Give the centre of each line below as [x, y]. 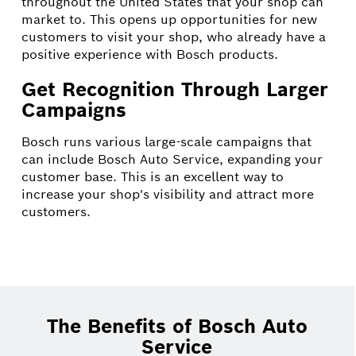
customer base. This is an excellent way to [152, 176]
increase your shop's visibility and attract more [167, 194]
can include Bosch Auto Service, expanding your [172, 159]
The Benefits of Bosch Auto [177, 326]
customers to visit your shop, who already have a [173, 37]
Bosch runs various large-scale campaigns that [166, 141]
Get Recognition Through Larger [174, 89]
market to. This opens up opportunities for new [169, 19]
